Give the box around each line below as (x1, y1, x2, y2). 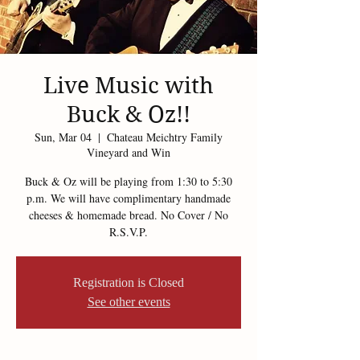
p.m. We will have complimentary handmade (27, 190, 231, 206)
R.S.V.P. (109, 224, 148, 239)
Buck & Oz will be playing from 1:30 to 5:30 (25, 174, 232, 189)
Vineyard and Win (87, 145, 170, 160)
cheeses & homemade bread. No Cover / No (29, 207, 228, 223)
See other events (87, 294, 170, 309)
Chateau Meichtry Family (107, 129, 223, 145)
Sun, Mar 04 (35, 129, 92, 145)
